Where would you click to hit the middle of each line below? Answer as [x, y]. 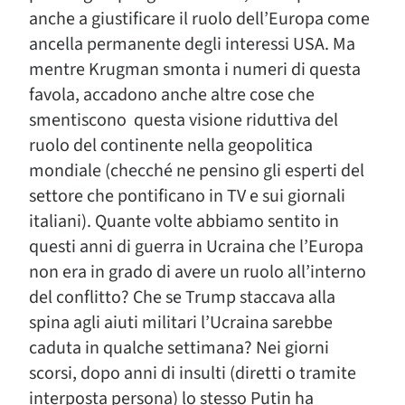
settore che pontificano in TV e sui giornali [187, 196]
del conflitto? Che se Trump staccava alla [182, 297]
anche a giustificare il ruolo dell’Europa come [199, 19]
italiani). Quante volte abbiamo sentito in [184, 221]
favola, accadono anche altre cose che [172, 94]
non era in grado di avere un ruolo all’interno [198, 272]
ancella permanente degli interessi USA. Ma [192, 44]
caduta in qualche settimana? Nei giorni [179, 348]
